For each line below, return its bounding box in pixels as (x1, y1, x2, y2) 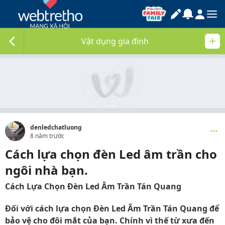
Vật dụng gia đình (81, 36, 149, 47)
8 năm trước (30, 132, 64, 140)
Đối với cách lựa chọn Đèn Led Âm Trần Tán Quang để (5, 203, 219, 214)
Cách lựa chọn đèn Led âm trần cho (5, 146, 217, 162)
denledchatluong (30, 123, 82, 132)
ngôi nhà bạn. (5, 162, 88, 178)
